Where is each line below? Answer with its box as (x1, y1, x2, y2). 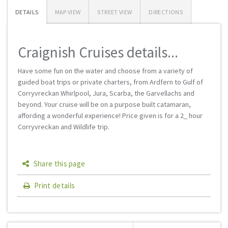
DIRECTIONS (149, 8, 183, 16)
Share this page (32, 159, 85, 168)
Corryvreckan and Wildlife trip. (18, 122, 109, 131)
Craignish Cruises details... (18, 43, 178, 62)
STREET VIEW (97, 8, 132, 16)
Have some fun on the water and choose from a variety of (18, 66, 193, 75)
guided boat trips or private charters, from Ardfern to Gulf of (18, 77, 203, 87)
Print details (34, 181, 75, 190)
